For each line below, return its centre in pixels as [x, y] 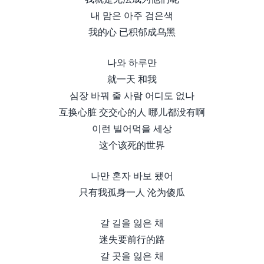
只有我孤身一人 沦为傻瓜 [132, 192]
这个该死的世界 [132, 145]
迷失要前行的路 [132, 239]
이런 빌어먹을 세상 [132, 128]
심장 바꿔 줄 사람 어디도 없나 [132, 95]
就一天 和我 [132, 79]
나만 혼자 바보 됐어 [132, 175]
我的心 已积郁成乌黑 [132, 32]
